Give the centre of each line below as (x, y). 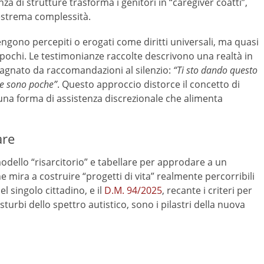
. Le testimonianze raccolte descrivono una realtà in (138, 56)
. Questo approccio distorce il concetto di (148, 85)
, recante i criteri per (207, 190)
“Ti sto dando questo (215, 70)
